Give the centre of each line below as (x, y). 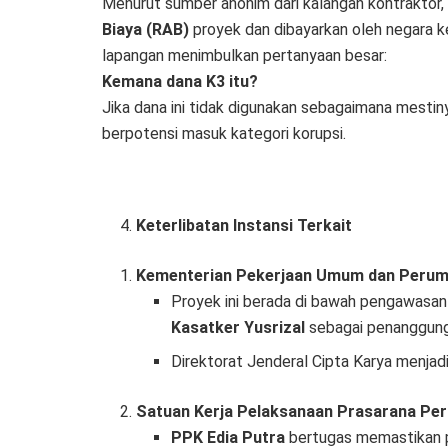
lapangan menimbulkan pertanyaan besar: (244, 56)
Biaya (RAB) (145, 30)
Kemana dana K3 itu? (180, 82)
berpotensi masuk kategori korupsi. (224, 134)
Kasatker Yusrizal (237, 328)
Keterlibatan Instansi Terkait (244, 226)
